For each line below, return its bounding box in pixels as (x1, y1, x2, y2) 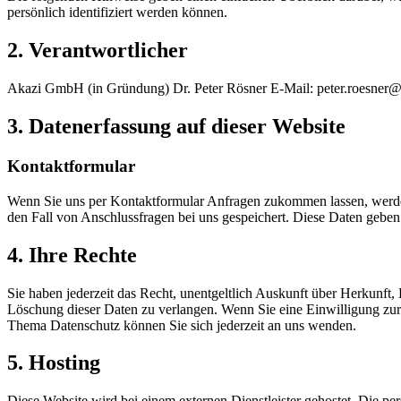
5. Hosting (7, 351, 100, 375)
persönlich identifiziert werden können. (7, 4, 227, 21)
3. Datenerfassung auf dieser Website (7, 115, 346, 139)
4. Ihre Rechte (7, 243, 137, 267)
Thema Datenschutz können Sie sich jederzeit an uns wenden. (7, 317, 356, 333)
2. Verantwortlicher (7, 38, 188, 63)
